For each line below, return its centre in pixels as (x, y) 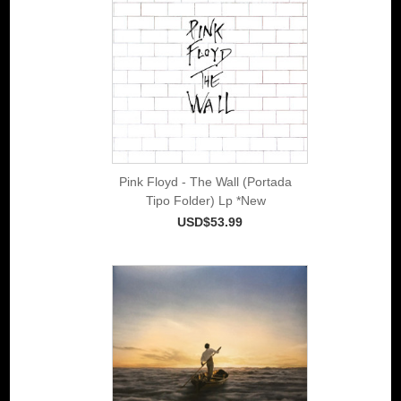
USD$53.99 (210, 222)
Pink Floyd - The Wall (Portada (205, 181)
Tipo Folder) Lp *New (205, 200)
